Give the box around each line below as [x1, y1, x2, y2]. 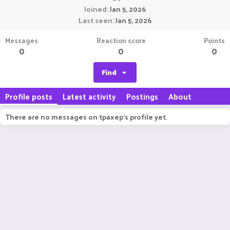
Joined [84, 3, 107, 15]
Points [204, 34, 225, 47]
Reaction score [96, 34, 146, 47]
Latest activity [63, 89, 116, 103]
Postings [126, 89, 158, 103]
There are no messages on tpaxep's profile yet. [5, 110, 167, 123]
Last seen [79, 14, 112, 27]
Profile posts [5, 89, 52, 103]
